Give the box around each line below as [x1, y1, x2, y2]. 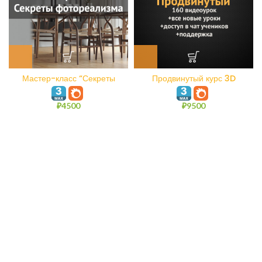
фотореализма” [38, 81, 99, 93]
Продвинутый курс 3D [151, 73, 236, 84]
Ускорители [171, 81, 216, 93]
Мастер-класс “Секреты [22, 73, 115, 84]
